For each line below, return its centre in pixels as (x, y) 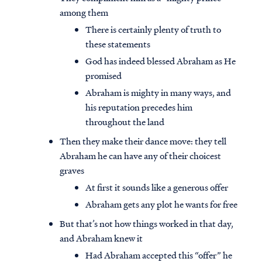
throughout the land (125, 122)
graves (72, 170)
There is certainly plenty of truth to (153, 30)
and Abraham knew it (101, 238)
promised (104, 76)
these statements (118, 44)
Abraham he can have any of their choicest (140, 156)
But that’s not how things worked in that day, (146, 224)
